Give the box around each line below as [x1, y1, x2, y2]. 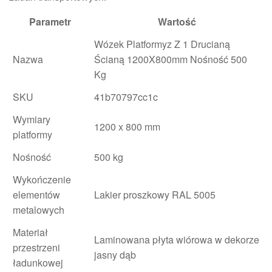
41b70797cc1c [94, 89, 158, 104]
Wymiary [13, 112, 50, 126]
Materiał [13, 225, 48, 239]
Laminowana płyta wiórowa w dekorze [94, 232, 259, 246]
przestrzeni [13, 240, 60, 254]
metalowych [13, 202, 64, 217]
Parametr [29, 14, 71, 29]
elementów [13, 187, 60, 202]
